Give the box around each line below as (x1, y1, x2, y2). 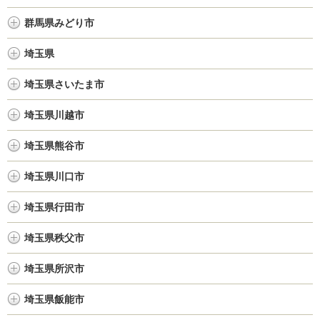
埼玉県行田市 (24, 201, 84, 213)
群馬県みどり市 (24, 17, 94, 29)
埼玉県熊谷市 (24, 140, 84, 151)
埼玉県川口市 (24, 171, 84, 182)
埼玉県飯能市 (24, 294, 84, 305)
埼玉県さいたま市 (24, 79, 104, 90)
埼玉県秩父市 (24, 232, 84, 244)
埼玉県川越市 (24, 109, 84, 121)
